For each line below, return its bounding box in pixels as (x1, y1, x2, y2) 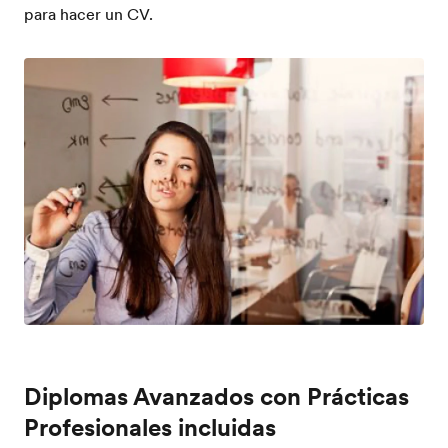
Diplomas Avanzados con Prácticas (24, 380, 409, 414)
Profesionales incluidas (24, 411, 276, 445)
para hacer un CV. (24, 3, 153, 26)
